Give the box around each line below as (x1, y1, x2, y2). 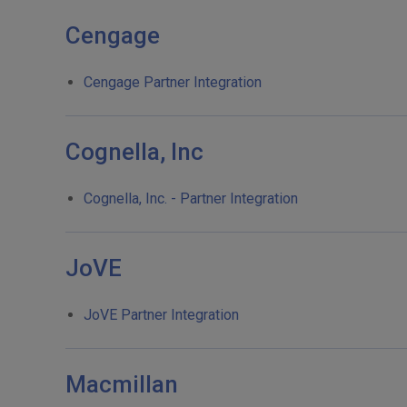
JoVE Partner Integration (84, 306, 239, 323)
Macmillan (65, 371, 178, 398)
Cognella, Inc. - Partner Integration (84, 190, 298, 207)
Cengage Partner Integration (84, 74, 262, 91)
